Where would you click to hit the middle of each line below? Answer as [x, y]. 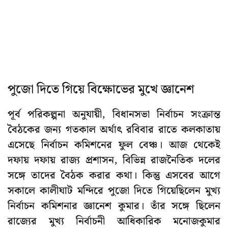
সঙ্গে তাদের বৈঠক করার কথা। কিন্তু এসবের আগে [114, 176]
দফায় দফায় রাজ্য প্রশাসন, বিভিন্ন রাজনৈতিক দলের [114, 161]
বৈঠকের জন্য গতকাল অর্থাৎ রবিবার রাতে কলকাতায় [114, 130]
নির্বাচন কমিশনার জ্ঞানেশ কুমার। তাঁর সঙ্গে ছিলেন [114, 206]
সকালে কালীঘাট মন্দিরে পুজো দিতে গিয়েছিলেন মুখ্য [114, 191]
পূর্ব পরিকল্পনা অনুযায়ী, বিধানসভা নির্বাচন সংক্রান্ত [114, 115]
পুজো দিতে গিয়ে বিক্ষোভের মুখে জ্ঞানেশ [101, 90]
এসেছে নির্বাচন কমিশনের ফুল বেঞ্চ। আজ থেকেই [114, 145]
